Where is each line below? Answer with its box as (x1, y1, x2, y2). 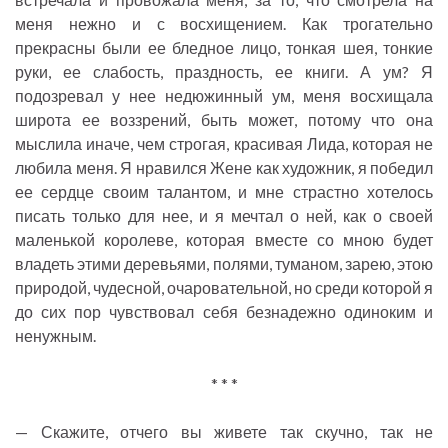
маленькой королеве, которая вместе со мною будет (15, 230, 433, 250)
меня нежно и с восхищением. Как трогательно (15, 14, 433, 34)
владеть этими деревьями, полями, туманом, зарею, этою (15, 254, 433, 274)
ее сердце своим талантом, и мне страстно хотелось (15, 182, 433, 202)
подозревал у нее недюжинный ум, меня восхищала (15, 86, 433, 106)
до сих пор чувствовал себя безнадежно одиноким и (15, 302, 433, 322)
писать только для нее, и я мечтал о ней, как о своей (15, 206, 433, 226)
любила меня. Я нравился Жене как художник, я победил (15, 158, 433, 178)
